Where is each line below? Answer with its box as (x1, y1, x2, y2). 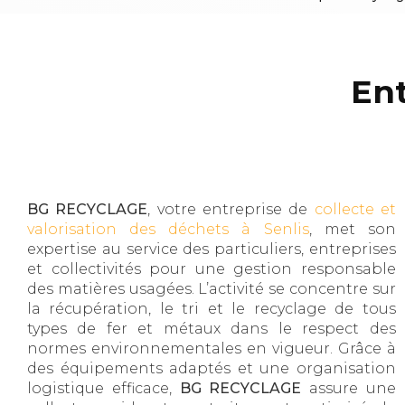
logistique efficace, (27, 380, 180, 398)
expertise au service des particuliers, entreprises (27, 240, 396, 259)
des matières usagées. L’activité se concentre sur (27, 280, 396, 298)
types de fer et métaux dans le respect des (27, 320, 396, 338)
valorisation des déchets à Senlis (27, 221, 309, 239)
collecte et (314, 201, 397, 219)
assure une (301, 380, 396, 398)
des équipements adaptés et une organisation (27, 360, 396, 378)
